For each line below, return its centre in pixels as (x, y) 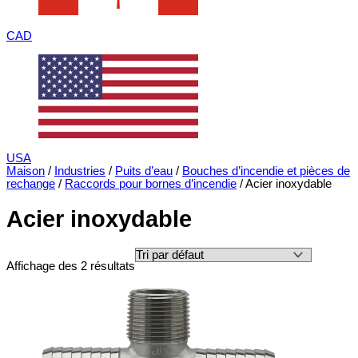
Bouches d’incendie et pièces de (266, 171)
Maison (26, 171)
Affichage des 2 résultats (71, 266)
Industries (80, 171)
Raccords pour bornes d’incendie (151, 184)
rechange (31, 184)
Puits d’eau (144, 171)
